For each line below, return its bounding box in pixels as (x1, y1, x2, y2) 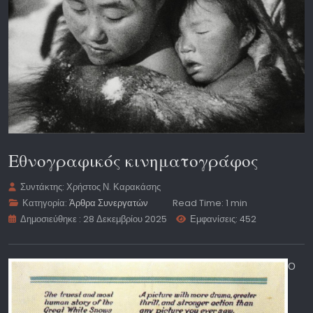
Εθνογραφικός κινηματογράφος (8, 148, 259, 172)
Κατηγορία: (20, 196, 70, 209)
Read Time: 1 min (173, 196, 248, 209)
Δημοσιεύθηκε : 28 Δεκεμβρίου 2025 (20, 212, 168, 225)
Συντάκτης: (18, 180, 67, 193)
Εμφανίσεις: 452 (190, 212, 257, 225)
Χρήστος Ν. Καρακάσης (66, 180, 161, 193)
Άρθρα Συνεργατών (69, 196, 149, 209)
